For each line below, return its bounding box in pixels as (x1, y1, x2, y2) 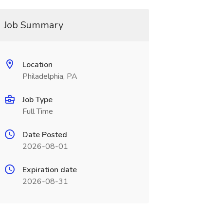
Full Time (22, 106, 53, 117)
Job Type (22, 94, 53, 105)
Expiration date (22, 164, 77, 175)
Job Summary (3, 18, 63, 32)
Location (22, 59, 53, 70)
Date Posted (22, 129, 67, 140)
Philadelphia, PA (22, 71, 77, 82)
